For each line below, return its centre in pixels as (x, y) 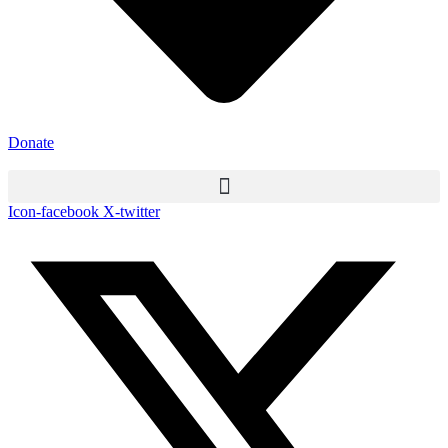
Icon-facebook (53, 211)
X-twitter (131, 211)
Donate (31, 142)
